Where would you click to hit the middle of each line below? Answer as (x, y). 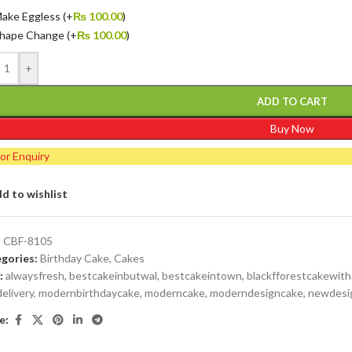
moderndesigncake (257, 292)
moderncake (175, 292)
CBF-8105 (28, 240)
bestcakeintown (202, 275)
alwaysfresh (35, 275)
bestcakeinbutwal (114, 275)
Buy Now (292, 128)
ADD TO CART (292, 101)
